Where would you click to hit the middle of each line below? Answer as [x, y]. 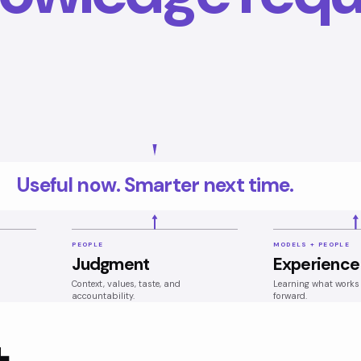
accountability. [104, 295]
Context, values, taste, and [127, 283]
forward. [290, 295]
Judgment [111, 264]
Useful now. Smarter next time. [155, 185]
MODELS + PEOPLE [311, 245]
